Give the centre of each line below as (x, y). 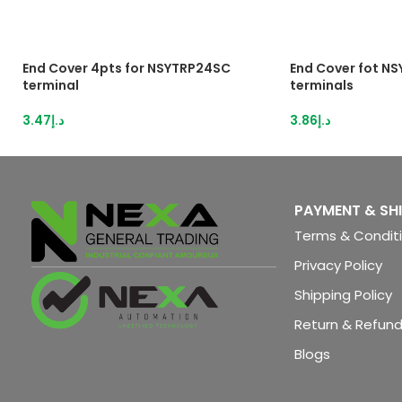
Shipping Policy (343, 295)
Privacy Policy (338, 265)
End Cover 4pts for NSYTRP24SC (127, 68)
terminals (322, 85)
